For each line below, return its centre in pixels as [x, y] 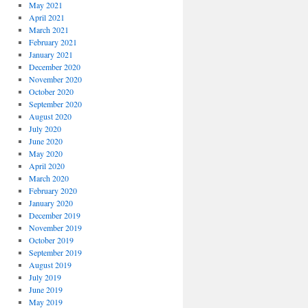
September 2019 [55, 252]
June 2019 [45, 289]
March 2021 [48, 30]
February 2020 [53, 190]
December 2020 [54, 67]
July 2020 [45, 129]
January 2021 [51, 54]
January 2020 [51, 203]
